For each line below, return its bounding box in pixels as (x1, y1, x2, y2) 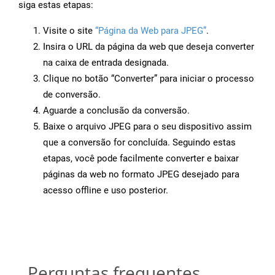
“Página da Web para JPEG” (95, 25, 206, 37)
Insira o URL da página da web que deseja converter (43, 41, 254, 53)
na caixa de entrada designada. (43, 57, 169, 69)
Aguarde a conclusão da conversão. (43, 105, 190, 117)
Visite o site (43, 25, 95, 37)
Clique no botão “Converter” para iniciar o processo (43, 73, 254, 85)
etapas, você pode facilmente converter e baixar (43, 153, 239, 165)
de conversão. (43, 89, 101, 101)
